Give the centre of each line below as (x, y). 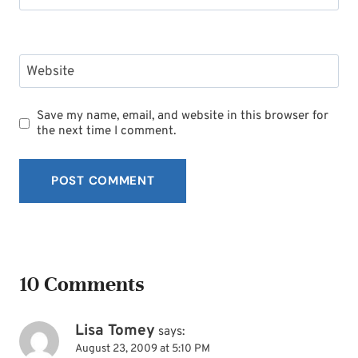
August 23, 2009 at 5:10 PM (143, 349)
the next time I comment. (107, 131)
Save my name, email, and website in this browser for (183, 115)
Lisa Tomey (115, 331)
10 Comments (82, 284)
